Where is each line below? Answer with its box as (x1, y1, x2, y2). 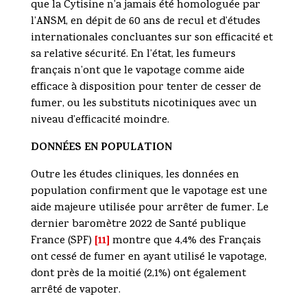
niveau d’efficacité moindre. (30, 112, 169, 130)
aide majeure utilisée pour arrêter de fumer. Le (30, 200, 269, 217)
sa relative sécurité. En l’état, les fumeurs (30, 47, 236, 64)
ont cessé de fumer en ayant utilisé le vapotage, (30, 249, 267, 267)
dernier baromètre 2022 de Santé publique (30, 217, 246, 234)
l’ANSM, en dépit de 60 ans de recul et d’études (30, 14, 260, 31)
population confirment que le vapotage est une (30, 184, 267, 201)
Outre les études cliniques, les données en (30, 167, 239, 184)
